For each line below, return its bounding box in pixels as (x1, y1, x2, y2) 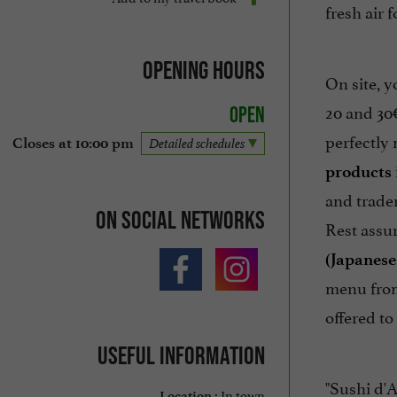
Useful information (97, 340, 265, 370)
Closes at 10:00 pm (12, 135, 134, 152)
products (324, 161, 392, 183)
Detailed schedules (148, 135, 245, 152)
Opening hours (142, 55, 265, 84)
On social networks (95, 205, 265, 234)
